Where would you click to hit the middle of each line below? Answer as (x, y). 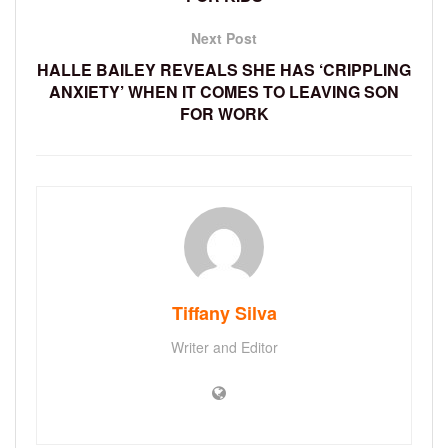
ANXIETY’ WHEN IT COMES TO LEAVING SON (224, 92)
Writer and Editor (224, 347)
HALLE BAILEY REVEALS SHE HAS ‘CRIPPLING (224, 70)
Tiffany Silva (224, 313)
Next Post (224, 38)
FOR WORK (224, 114)
